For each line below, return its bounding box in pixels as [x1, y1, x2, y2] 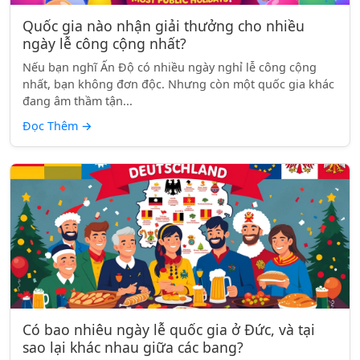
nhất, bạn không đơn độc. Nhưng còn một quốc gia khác [22, 76, 334, 92]
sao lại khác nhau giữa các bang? [22, 337, 243, 357]
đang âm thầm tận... [22, 93, 133, 108]
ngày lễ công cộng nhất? [22, 34, 186, 53]
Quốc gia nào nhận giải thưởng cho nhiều [22, 16, 305, 35]
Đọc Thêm [22, 118, 81, 133]
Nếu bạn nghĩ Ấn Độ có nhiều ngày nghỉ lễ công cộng [22, 59, 317, 75]
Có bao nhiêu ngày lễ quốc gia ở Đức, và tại [22, 320, 315, 339]
